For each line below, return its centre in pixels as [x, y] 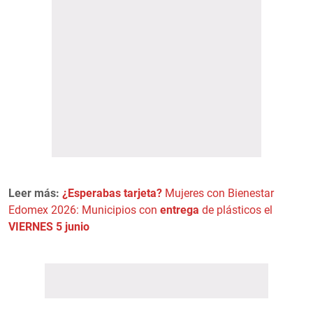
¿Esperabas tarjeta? [112, 193]
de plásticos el [236, 210]
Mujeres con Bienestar [218, 193]
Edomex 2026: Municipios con [84, 210]
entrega [180, 210]
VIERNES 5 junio [49, 226]
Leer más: [35, 193]
